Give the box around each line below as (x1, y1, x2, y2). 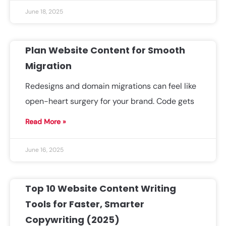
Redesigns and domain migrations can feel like (25, 81, 196, 91)
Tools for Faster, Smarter (25, 198, 144, 210)
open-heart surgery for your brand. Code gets (25, 96, 194, 106)
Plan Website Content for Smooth (25, 44, 185, 56)
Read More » (25, 117, 66, 126)
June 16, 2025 (25, 146, 64, 154)
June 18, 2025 (25, 8, 63, 16)
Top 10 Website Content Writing (25, 182, 176, 195)
